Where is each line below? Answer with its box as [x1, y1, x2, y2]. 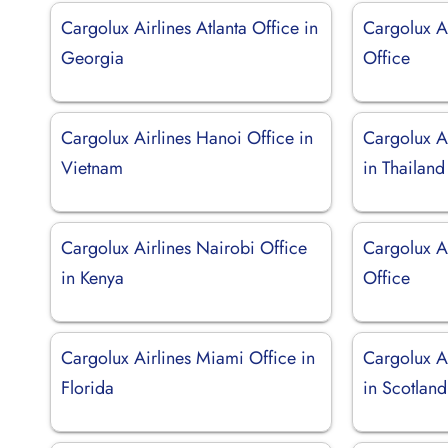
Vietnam [61, 154, 123, 181]
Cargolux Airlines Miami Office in [61, 344, 315, 371]
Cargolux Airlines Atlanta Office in [61, 14, 318, 41]
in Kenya [61, 264, 124, 291]
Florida [61, 374, 114, 401]
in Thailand [363, 154, 446, 181]
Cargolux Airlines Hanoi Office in [61, 124, 313, 151]
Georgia [61, 44, 124, 71]
